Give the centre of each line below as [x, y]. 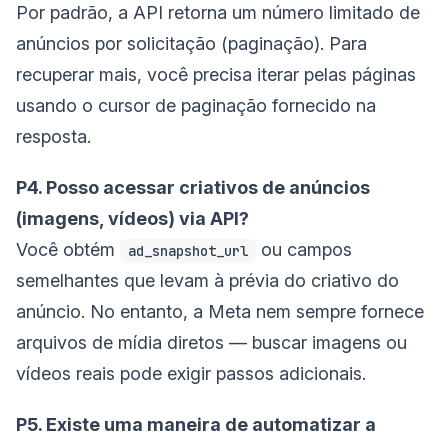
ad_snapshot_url [188, 251]
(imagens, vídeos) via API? [132, 219]
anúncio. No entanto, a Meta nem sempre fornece [220, 312]
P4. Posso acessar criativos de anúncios [193, 188]
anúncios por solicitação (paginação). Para [191, 44]
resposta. [53, 137]
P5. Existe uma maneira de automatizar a [196, 425]
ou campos [304, 250]
